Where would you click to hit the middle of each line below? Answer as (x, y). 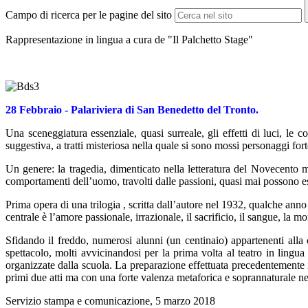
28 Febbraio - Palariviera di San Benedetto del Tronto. (133, 110)
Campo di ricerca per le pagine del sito (89, 15)
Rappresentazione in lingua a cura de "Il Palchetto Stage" (129, 40)
